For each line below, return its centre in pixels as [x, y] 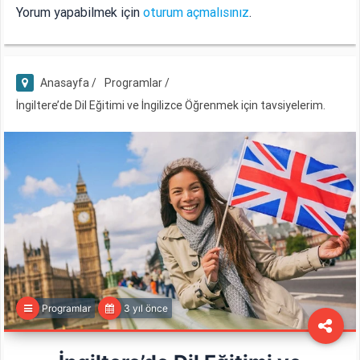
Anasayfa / [69, 83]
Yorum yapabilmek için [80, 12]
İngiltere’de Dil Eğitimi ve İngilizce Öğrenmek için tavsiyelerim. [171, 106]
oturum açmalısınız [196, 12]
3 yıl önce [146, 309]
